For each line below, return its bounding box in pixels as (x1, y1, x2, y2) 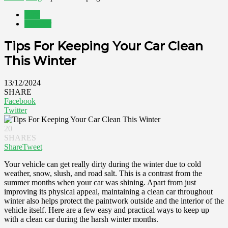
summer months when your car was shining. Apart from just (4, 178, 196, 187)
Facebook (4, 96, 36, 105)
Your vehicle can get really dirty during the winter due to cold (4, 159, 201, 168)
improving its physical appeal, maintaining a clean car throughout (4, 187, 213, 196)
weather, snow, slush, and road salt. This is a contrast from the (4, 168, 202, 178)
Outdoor (24, 19, 51, 28)
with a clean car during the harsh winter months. (4, 214, 158, 223)
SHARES (4, 133, 36, 142)
